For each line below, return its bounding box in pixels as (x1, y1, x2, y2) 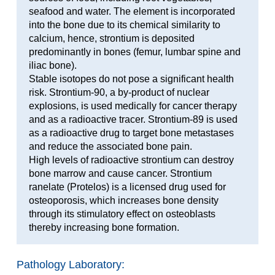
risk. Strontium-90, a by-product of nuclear (28, 87, 209, 98)
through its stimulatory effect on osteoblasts (28, 208, 215, 219)
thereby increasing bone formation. (28, 222, 179, 233)
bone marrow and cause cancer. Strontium (28, 168, 212, 179)
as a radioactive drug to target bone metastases (28, 127, 234, 138)
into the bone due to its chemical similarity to (28, 19, 220, 30)
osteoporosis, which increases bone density (28, 195, 219, 206)
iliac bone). (28, 60, 77, 71)
